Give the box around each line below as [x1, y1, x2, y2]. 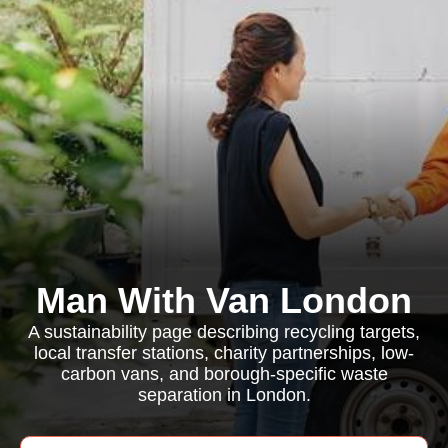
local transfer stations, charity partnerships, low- [34, 343, 414, 363]
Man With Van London [36, 280, 412, 321]
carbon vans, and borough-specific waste [60, 364, 388, 384]
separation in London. [137, 385, 311, 405]
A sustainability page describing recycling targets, [28, 322, 420, 342]
